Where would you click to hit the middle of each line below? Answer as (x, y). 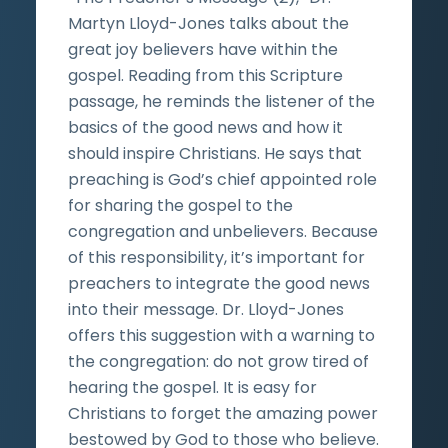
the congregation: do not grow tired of (218, 361)
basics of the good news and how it (205, 127)
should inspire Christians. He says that (215, 153)
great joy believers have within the (203, 49)
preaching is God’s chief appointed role (222, 179)
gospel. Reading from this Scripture (205, 75)
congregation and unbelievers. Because (223, 231)
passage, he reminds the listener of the (221, 101)
